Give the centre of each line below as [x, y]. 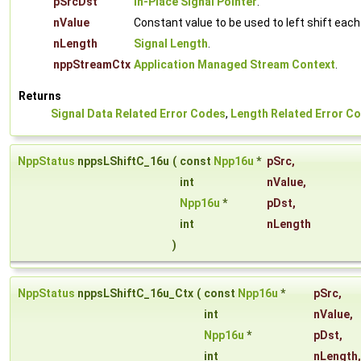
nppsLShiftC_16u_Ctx [134, 294]
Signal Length [171, 44]
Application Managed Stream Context [234, 65]
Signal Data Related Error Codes [138, 114]
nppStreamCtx [92, 65]
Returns [40, 96]
